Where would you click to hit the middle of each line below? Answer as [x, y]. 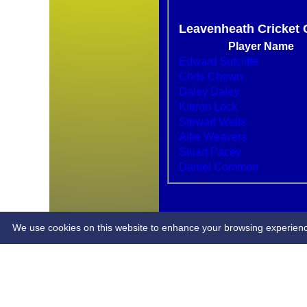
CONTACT [109, 210]
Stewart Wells [212, 121]
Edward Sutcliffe [219, 61]
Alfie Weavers [213, 136]
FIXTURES [110, 150]
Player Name [261, 46]
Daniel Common [219, 167]
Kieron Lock [225, 106]
